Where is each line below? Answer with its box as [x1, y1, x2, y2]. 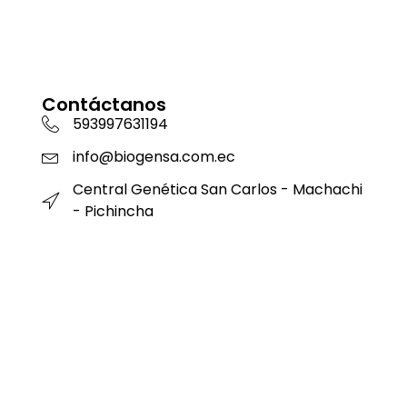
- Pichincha [72, 200, 154, 222]
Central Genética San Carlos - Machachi [72, 178, 362, 200]
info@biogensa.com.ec [72, 145, 235, 167]
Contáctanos [41, 91, 166, 117]
